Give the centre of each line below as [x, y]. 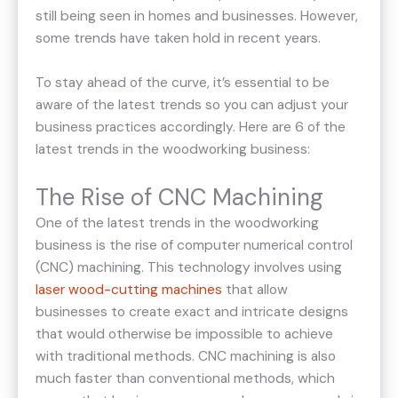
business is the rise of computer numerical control [194, 246]
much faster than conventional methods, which [185, 379]
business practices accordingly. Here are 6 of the [191, 127]
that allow [255, 290]
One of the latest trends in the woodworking [177, 223]
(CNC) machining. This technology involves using [189, 268]
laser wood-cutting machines [129, 290]
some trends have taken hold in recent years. [178, 38]
